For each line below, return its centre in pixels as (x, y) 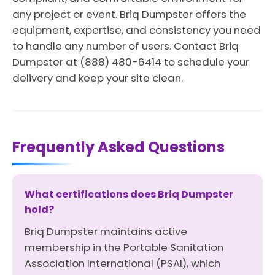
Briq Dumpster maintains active (106, 231)
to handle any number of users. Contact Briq (126, 46)
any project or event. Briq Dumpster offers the (129, 14)
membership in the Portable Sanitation (124, 247)
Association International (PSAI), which (122, 263)
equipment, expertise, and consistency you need (137, 30)
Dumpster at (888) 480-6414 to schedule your (131, 62)
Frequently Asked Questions (118, 147)
